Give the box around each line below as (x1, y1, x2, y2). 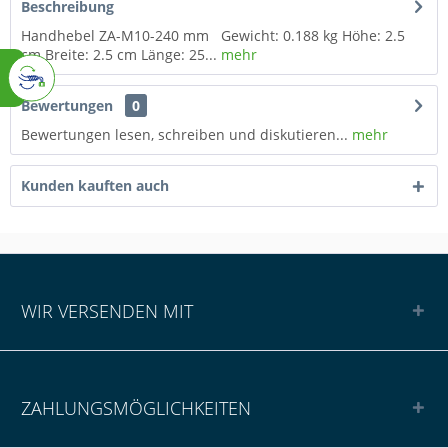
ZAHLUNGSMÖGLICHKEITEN (20, 396, 251, 421)
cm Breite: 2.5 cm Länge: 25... (21, 45, 217, 65)
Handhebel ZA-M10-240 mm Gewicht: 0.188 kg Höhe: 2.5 (21, 26, 405, 46)
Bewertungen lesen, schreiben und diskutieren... (21, 125, 348, 145)
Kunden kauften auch (21, 176, 169, 196)
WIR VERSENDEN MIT (20, 299, 193, 324)
